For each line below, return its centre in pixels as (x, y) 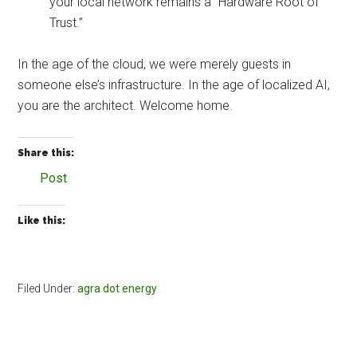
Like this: (42, 221)
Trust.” (67, 23)
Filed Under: (48, 289)
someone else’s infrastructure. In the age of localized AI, (174, 85)
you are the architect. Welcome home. (126, 106)
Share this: (46, 153)
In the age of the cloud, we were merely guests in (155, 65)
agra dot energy (118, 289)
